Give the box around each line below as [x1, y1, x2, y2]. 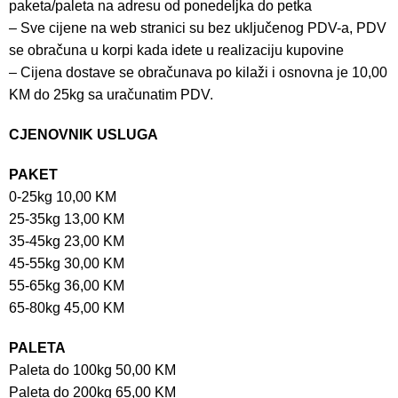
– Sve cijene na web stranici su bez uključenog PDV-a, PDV [9, 20, 386, 36]
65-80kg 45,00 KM [9, 299, 124, 315]
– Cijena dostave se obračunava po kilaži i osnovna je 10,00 [9, 64, 387, 80]
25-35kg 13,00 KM [9, 211, 124, 227]
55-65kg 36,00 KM [9, 277, 124, 293]
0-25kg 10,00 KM [9, 188, 116, 204]
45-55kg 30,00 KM [9, 255, 124, 271]
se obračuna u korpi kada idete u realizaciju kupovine [9, 42, 344, 58]
